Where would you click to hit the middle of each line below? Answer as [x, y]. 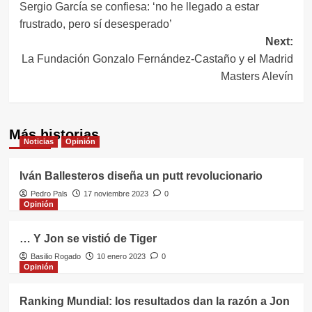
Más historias [54, 134]
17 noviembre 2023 [116, 194]
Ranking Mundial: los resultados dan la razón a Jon [154, 301]
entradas [62, 37]
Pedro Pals [49, 194]
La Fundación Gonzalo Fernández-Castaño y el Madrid [157, 59]
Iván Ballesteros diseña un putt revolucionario [141, 176]
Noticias [38, 141]
